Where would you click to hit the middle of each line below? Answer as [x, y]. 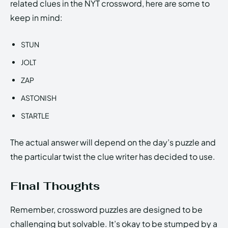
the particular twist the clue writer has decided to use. [113, 157]
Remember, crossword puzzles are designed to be [106, 210]
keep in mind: [36, 18]
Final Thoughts [55, 186]
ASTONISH [39, 98]
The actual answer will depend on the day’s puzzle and [113, 142]
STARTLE [35, 116]
